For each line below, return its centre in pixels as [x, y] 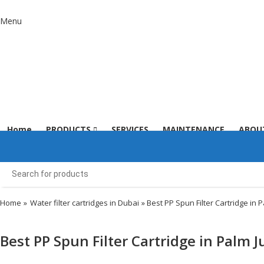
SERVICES [130, 129]
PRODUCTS [70, 129]
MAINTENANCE [194, 129]
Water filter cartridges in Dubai [84, 203]
